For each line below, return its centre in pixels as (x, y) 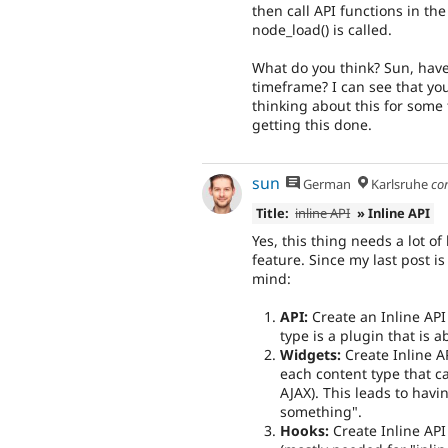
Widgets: (312, 355)
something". (321, 412)
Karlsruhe (397, 183)
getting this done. (312, 125)
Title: (272, 213)
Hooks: (306, 431)
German (326, 183)
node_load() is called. (322, 29)
